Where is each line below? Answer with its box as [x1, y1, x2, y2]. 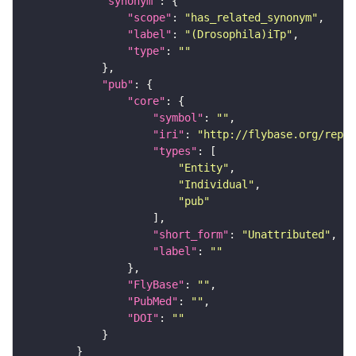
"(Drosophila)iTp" [184, 27, 292, 41]
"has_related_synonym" [184, 10, 318, 24]
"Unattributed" [242, 227, 331, 241]
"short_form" [153, 227, 229, 241]
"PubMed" [127, 294, 178, 308]
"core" [127, 94, 165, 107]
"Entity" [178, 161, 229, 174]
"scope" [127, 10, 172, 24]
